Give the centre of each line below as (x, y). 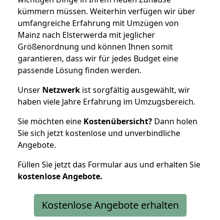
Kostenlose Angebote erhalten (110, 205)
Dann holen (175, 121)
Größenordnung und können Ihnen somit (95, 46)
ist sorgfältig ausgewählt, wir (135, 90)
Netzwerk (61, 90)
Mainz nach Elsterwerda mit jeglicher (86, 35)
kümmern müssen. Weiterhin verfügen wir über (107, 11)
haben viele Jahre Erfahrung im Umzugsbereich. (107, 101)
